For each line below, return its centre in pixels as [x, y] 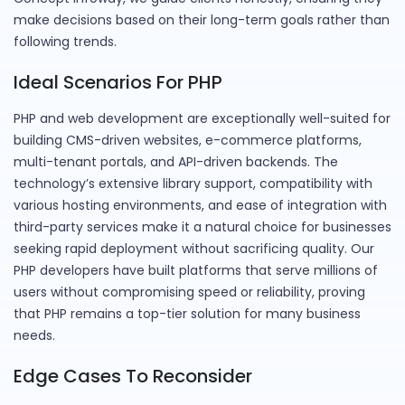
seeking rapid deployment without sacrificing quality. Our [194, 249]
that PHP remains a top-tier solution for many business [187, 314]
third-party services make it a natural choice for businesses [202, 227]
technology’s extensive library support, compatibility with [193, 184]
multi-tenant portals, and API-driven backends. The [176, 162]
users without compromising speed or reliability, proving [189, 292]
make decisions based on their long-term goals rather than [202, 20]
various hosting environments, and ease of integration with [200, 206]
